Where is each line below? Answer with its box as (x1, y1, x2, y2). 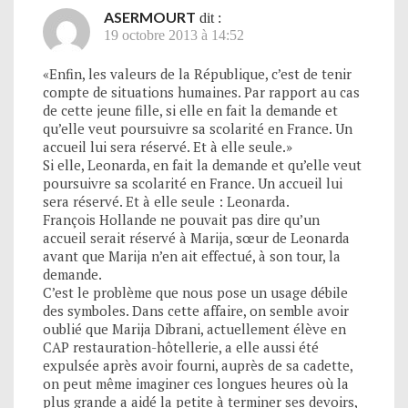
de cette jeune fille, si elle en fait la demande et (43, 100, 338, 119)
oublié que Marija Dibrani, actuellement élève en (43, 319, 346, 338)
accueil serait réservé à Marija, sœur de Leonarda (43, 228, 350, 247)
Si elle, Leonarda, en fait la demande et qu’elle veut (43, 155, 362, 174)
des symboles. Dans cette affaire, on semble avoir (43, 301, 349, 320)
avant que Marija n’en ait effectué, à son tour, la (43, 246, 341, 265)
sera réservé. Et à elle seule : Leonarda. (43, 191, 290, 210)
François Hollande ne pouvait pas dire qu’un (43, 209, 320, 229)
